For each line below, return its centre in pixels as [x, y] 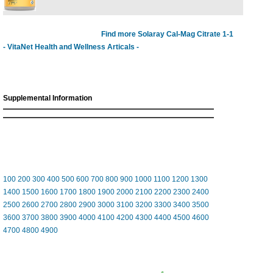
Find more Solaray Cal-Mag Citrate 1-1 [167, 34]
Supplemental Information [48, 98]
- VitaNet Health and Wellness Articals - [71, 47]
